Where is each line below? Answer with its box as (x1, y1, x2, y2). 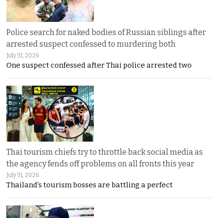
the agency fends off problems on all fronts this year (6, 159, 195, 169)
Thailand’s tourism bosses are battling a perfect (6, 181, 173, 190)
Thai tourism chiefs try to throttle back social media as (6, 147, 203, 157)
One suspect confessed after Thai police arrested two (6, 61, 192, 70)
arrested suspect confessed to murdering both (6, 39, 176, 49)
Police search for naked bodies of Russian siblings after (6, 28, 206, 37)
